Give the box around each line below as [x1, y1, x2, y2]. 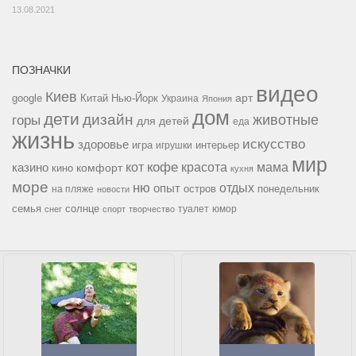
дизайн [83, 110, 133, 128]
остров [184, 182, 216, 195]
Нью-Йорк [111, 91, 158, 104]
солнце [65, 202, 99, 215]
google [12, 91, 42, 104]
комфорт [76, 161, 122, 174]
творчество [129, 203, 175, 214]
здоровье [78, 137, 129, 151]
